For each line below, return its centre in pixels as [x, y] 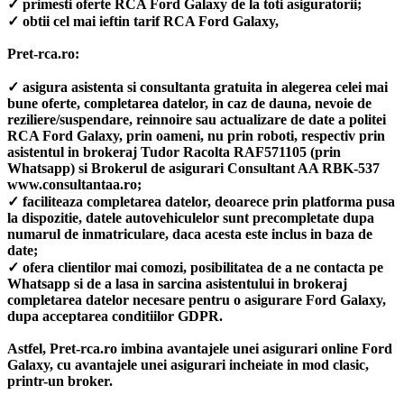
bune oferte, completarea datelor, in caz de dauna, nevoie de [189, 103]
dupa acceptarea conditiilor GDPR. [115, 316]
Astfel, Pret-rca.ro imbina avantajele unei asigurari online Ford [200, 348]
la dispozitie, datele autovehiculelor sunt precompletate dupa [191, 217]
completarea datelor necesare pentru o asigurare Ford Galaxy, [197, 299]
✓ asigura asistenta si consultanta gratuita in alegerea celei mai [197, 87]
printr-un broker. [60, 381]
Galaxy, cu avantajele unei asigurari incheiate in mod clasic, [188, 364]
